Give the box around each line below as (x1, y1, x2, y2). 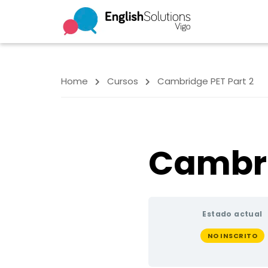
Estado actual (202, 209, 263, 219)
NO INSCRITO (207, 231, 258, 240)
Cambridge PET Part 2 (157, 75, 254, 87)
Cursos (107, 75, 138, 87)
